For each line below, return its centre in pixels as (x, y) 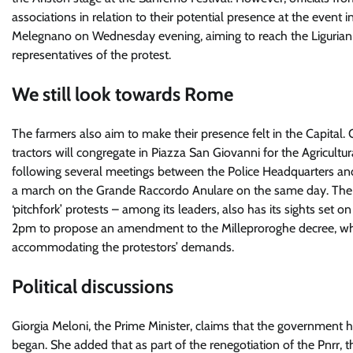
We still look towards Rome (123, 94)
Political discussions (93, 286)
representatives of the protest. (91, 55)
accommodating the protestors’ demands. (123, 247)
